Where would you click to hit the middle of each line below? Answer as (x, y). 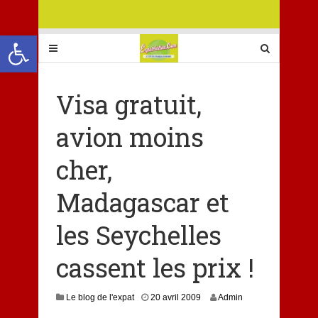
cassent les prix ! (155, 268)
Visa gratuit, (128, 104)
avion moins (130, 137)
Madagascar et (142, 202)
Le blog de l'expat (100, 297)
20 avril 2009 (175, 297)
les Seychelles (138, 235)
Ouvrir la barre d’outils (12, 42)
